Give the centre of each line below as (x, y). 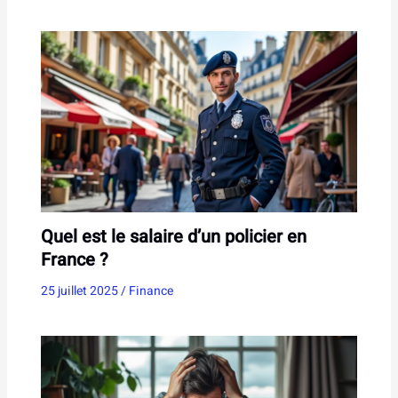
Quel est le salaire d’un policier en (173, 236)
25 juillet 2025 (80, 291)
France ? (74, 259)
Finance (151, 291)
